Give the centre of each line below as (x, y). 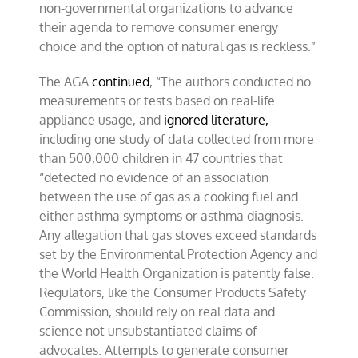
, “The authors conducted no (231, 81)
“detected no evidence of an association (154, 177)
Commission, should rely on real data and (157, 311)
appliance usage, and (102, 119)
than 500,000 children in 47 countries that (161, 158)
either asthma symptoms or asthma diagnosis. (172, 215)
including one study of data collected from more (177, 139)
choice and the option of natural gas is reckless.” (178, 46)
